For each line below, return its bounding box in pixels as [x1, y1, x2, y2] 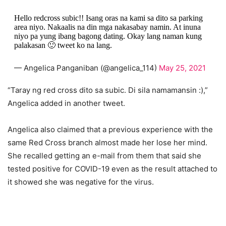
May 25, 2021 [158, 63, 206, 73]
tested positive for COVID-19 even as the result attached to [8, 164, 217, 174]
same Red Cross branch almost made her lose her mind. [8, 138, 207, 148]
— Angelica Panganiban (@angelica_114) [14, 63, 159, 73]
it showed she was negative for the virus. [8, 177, 158, 187]
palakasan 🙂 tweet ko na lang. [14, 41, 112, 50]
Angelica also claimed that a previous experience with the [8, 125, 213, 135]
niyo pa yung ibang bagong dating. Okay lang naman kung [14, 32, 202, 41]
